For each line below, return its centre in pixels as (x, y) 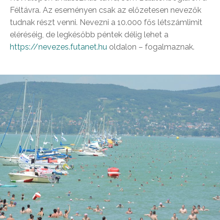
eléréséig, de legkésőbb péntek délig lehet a (89, 35)
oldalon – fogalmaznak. (151, 47)
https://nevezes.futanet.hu (58, 47)
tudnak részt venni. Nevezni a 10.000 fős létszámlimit (106, 22)
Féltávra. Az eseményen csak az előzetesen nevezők (106, 10)
